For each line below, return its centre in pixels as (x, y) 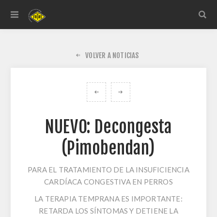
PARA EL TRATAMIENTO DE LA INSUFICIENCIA (108, 170)
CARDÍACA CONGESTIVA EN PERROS (108, 182)
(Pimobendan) (108, 148)
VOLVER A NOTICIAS (112, 55)
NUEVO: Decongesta (108, 127)
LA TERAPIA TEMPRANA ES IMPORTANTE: (108, 199)
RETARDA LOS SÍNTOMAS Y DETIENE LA (108, 211)
